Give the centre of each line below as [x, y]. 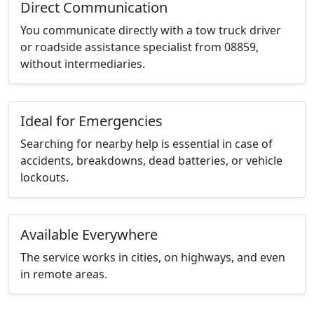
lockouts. [45, 178]
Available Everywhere [89, 235]
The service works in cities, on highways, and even [153, 258]
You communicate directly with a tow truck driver [151, 30]
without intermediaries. [83, 64]
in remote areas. [64, 274]
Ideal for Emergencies [91, 121]
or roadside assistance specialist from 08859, [139, 47]
